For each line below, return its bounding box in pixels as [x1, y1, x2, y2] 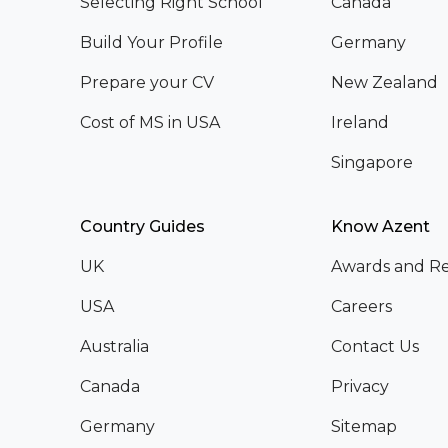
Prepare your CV [80, 72, 214, 92]
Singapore [330, 152, 413, 172]
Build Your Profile [80, 32, 223, 52]
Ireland [330, 112, 389, 132]
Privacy [330, 376, 389, 396]
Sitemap [330, 416, 397, 436]
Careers [330, 296, 392, 316]
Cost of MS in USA [80, 112, 220, 132]
